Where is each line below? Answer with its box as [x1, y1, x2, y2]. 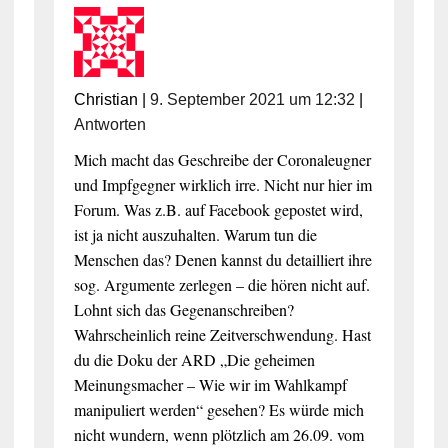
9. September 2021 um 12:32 [149, 90, 355, 108]
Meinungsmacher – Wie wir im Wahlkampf [73, 373, 347, 395]
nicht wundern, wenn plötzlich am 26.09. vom [73, 423, 364, 445]
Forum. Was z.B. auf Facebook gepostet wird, [73, 198, 363, 220]
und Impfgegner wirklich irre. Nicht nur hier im [73, 173, 372, 195]
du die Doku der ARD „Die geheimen [73, 348, 315, 370]
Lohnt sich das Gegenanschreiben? [73, 298, 294, 320]
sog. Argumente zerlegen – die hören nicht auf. [73, 273, 370, 295]
